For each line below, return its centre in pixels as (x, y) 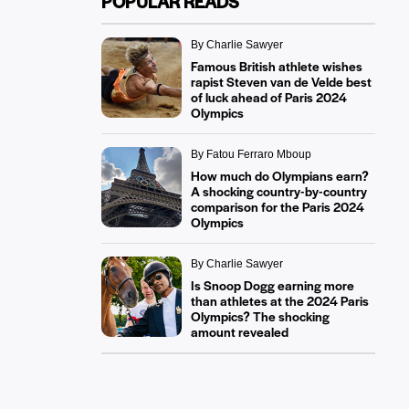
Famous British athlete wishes (276, 66)
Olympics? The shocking (260, 316)
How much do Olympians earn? (279, 175)
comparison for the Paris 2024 (277, 206)
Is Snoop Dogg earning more (272, 285)
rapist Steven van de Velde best (281, 81)
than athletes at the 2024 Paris (279, 300)
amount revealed (239, 331)
